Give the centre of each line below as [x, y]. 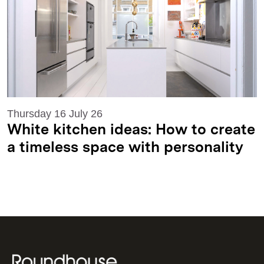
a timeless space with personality [125, 148]
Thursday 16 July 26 [55, 113]
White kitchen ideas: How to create [131, 130]
